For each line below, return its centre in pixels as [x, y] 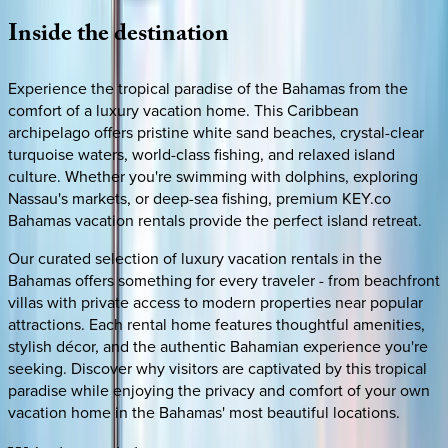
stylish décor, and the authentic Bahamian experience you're [218, 345]
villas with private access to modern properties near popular [215, 301]
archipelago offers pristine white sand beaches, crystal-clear [216, 131]
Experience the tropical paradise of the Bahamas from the [208, 87]
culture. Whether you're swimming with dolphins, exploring [213, 175]
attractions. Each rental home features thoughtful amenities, [216, 323]
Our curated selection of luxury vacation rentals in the [195, 257]
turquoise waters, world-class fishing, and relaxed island [201, 153]
